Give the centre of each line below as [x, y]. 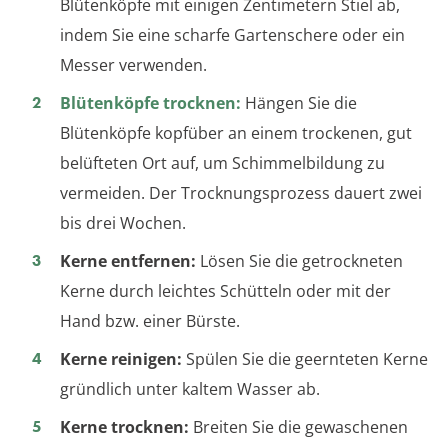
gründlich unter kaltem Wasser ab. [190, 389]
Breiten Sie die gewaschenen [298, 427]
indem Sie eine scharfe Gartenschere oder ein [232, 35]
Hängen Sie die [299, 103]
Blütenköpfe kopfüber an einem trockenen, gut [236, 133]
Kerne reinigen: [121, 359]
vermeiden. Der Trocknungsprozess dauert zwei [241, 193]
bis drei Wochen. [123, 223]
